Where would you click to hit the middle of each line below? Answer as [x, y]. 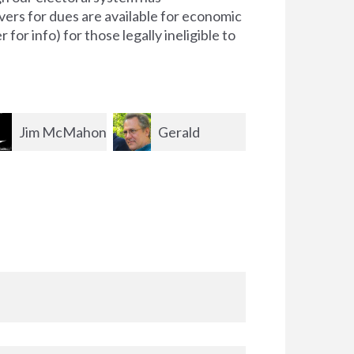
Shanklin [277, 169]
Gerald [40, 132]
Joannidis [141, 169]
